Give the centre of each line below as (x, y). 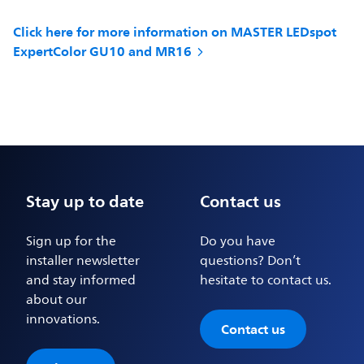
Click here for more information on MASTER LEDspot (175, 32)
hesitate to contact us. (265, 281)
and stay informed (81, 281)
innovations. (63, 320)
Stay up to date (85, 202)
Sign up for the (71, 242)
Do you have (237, 242)
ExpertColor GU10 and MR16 (103, 52)
